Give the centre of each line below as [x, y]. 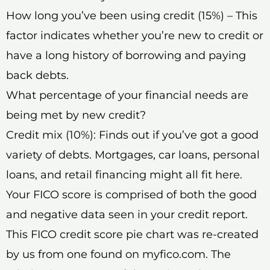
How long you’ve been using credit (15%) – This [132, 15]
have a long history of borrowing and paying [126, 55]
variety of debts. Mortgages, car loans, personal [133, 155]
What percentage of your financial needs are [127, 95]
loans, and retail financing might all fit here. [124, 174]
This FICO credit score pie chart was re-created [132, 234]
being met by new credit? [76, 115]
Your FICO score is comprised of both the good [131, 194]
